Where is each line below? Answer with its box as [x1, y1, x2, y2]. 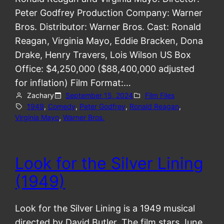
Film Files [144, 91, 174, 100]
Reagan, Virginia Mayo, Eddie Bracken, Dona [15, 35, 203, 46]
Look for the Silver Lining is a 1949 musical [15, 202, 195, 213]
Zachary [26, 91, 54, 100]
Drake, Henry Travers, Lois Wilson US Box [15, 49, 191, 60]
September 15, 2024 [65, 91, 133, 100]
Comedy [47, 102, 75, 111]
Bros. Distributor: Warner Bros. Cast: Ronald [15, 21, 201, 32]
